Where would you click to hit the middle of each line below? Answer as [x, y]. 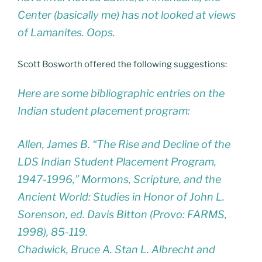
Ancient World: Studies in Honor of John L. [121, 196]
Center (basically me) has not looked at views [127, 15]
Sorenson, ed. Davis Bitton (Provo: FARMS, [122, 214]
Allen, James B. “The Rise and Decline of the [124, 144]
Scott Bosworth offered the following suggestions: [122, 65]
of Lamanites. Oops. [66, 33]
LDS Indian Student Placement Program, [117, 161]
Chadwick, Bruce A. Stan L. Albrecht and [116, 249]
